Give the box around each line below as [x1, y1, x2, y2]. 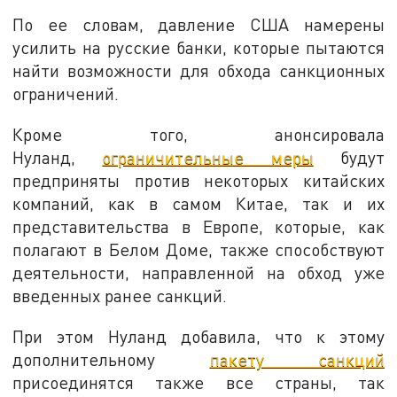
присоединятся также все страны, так [12, 371, 385, 393]
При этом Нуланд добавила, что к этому [12, 325, 385, 346]
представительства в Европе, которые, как [12, 215, 385, 237]
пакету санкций [209, 348, 385, 370]
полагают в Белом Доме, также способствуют [12, 238, 385, 260]
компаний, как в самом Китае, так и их [12, 192, 385, 214]
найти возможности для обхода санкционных [12, 60, 385, 82]
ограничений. [12, 83, 120, 105]
